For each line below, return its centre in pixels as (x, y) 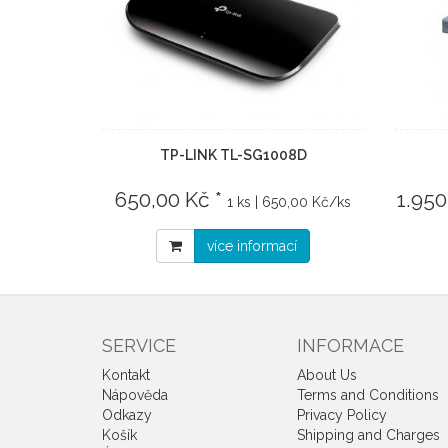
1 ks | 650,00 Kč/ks (289, 202)
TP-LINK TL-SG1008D (233, 155)
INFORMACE (350, 345)
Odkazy (127, 415)
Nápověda (135, 395)
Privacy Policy (342, 415)
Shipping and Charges (368, 435)
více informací (252, 246)
